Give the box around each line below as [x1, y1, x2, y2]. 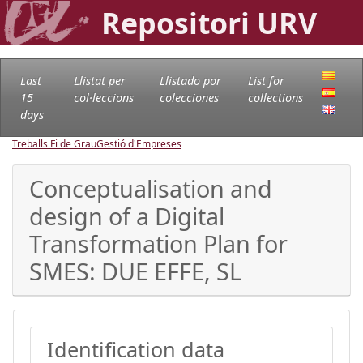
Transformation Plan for [29, 227, 288, 259]
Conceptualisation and [29, 172, 272, 204]
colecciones [159, 89, 219, 105]
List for [247, 72, 284, 88]
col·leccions [73, 89, 134, 105]
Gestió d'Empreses [96, 136, 181, 151]
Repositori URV [101, 3, 317, 42]
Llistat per [73, 72, 126, 88]
